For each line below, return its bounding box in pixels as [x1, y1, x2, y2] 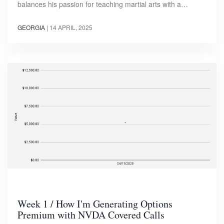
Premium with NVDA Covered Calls [17, 208, 164, 222]
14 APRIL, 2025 [49, 22, 92, 31]
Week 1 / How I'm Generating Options [17, 197, 172, 211]
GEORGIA [17, 22, 45, 31]
